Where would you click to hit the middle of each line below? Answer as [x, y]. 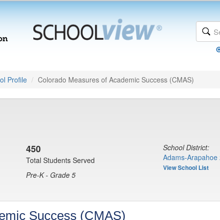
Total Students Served [60, 160]
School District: [186, 147]
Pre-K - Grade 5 [51, 175]
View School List [186, 167]
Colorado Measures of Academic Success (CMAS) [116, 80]
